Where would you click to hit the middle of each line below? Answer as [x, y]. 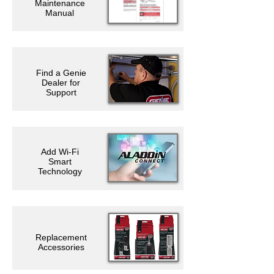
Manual [60, 13]
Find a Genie [61, 73]
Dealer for [61, 83]
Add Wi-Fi [60, 152]
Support [61, 92]
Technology [60, 171]
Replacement [61, 237]
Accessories [61, 247]
